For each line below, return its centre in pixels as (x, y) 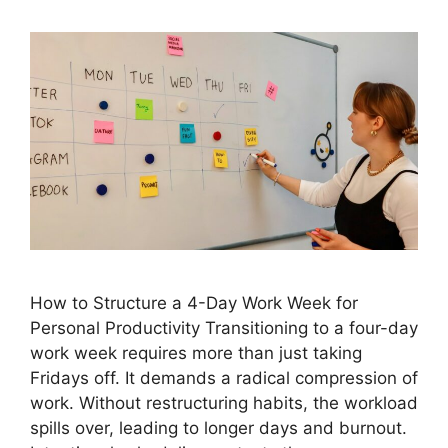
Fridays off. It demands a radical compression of (224, 378)
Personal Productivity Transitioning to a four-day (224, 328)
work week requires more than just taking (196, 353)
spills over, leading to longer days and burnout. (218, 428)
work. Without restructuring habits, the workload (224, 403)
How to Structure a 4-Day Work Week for (194, 303)
